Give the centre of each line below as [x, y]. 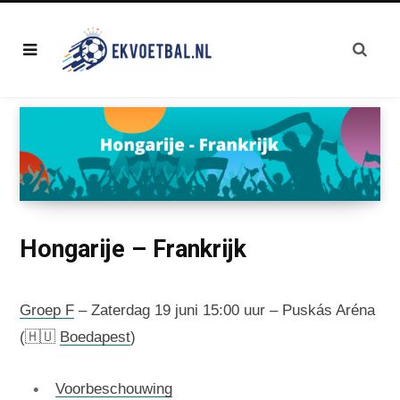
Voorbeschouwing [114, 389]
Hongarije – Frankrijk [133, 250]
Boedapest [95, 337]
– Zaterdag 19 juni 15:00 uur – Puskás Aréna [225, 311]
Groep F [47, 311]
